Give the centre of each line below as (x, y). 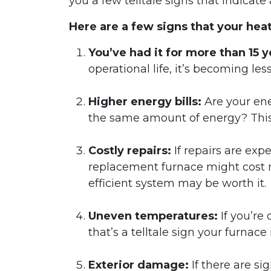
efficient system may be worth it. (177, 184)
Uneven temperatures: (155, 216)
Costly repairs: (131, 151)
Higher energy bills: (145, 102)
